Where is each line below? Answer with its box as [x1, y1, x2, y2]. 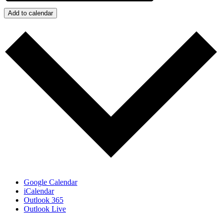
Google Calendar [24, 178, 77, 187]
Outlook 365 [24, 196, 63, 205]
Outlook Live [24, 205, 66, 214]
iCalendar [24, 187, 54, 196]
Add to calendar [8, 9, 53, 17]
